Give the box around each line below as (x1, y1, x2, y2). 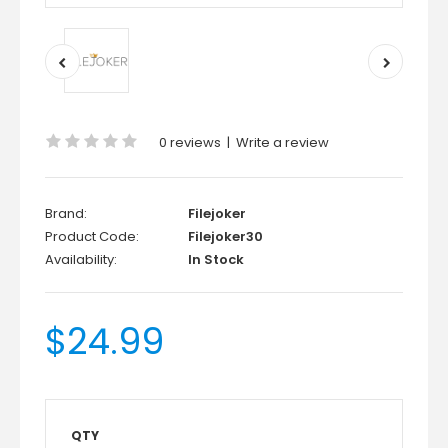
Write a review (236, 133, 329, 152)
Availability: (45, 250, 117, 269)
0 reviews (159, 133, 221, 152)
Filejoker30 (185, 227, 263, 246)
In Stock (185, 250, 244, 269)
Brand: (45, 204, 87, 223)
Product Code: (45, 227, 139, 246)
